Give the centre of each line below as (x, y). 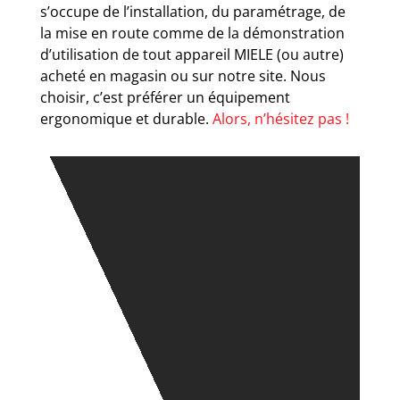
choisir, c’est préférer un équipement (165, 98)
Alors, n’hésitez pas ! (280, 119)
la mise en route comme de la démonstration (192, 33)
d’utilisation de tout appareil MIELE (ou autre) (192, 55)
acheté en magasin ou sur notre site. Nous (183, 76)
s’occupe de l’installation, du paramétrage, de (192, 12)
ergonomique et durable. (126, 119)
